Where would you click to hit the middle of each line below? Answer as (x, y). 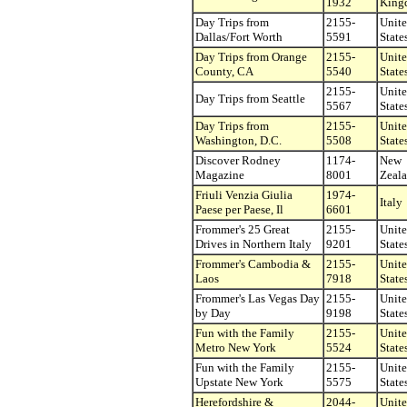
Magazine (220, 175)
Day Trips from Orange (251, 57)
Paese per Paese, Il (239, 209)
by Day (213, 313)
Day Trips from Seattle (250, 99)
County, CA (224, 71)
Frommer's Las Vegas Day (258, 298)
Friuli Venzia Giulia (244, 195)
